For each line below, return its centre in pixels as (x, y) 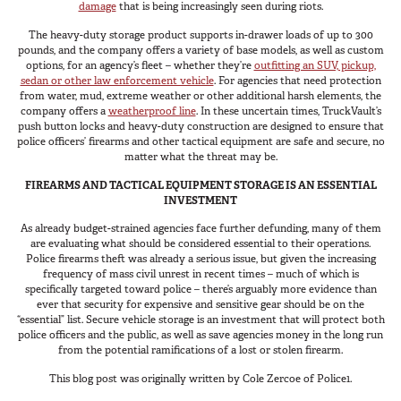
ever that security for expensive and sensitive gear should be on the (200, 305)
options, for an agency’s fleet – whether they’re (140, 65)
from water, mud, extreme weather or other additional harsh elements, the (200, 95)
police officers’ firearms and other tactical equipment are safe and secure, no (200, 141)
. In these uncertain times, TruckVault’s (288, 111)
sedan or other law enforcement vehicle (117, 80)
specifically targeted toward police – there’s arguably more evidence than (200, 290)
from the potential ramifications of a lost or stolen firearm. (200, 350)
